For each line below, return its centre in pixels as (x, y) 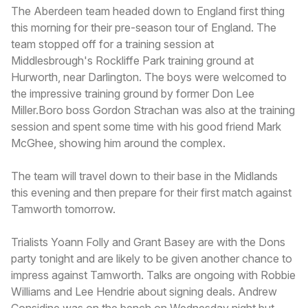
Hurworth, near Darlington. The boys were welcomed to (149, 77)
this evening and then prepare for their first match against (151, 192)
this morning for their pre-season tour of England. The (144, 27)
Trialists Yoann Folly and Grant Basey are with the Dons (148, 242)
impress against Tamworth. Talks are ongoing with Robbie (153, 275)
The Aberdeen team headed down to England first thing (148, 11)
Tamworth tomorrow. (63, 209)
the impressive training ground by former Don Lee (133, 93)
